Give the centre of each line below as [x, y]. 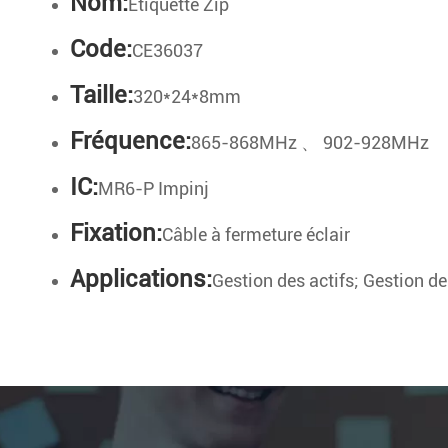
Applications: [141, 279]
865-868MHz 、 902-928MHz [310, 143]
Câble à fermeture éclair [256, 235]
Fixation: [116, 233]
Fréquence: [130, 141]
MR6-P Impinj [153, 189]
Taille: [101, 95]
